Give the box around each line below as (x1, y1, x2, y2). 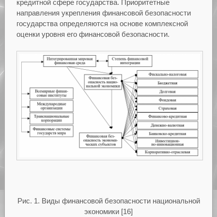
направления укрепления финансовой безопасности (16, 9, 191, 17)
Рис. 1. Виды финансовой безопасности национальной (17, 197, 200, 205)
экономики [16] (84, 207, 133, 216)
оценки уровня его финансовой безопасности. (16, 30, 170, 39)
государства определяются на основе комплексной (16, 19, 188, 28)
